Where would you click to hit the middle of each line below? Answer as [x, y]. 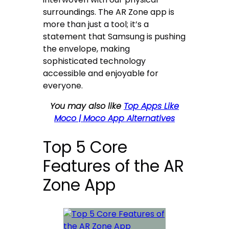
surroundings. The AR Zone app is [109, 12]
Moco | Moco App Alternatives [114, 119]
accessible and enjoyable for [101, 74]
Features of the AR [114, 166]
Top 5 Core [85, 147]
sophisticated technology [95, 61]
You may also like [87, 106]
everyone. [63, 86]
